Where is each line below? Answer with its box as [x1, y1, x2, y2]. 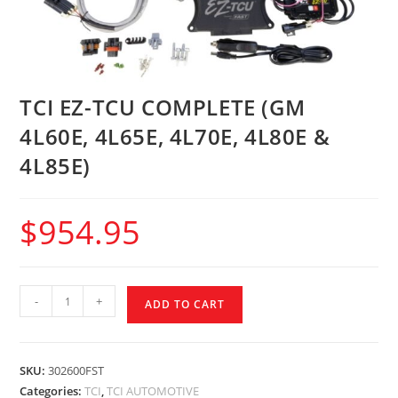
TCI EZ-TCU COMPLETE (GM [20, 92, 306, 123]
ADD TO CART [145, 297, 226, 313]
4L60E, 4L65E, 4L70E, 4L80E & [20, 122, 330, 152]
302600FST [48, 362, 105, 379]
